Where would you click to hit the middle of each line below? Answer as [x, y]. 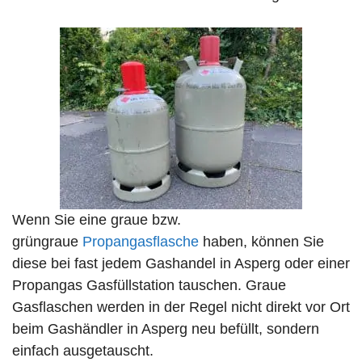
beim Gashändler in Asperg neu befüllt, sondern [166, 329]
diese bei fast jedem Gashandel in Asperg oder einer [181, 264]
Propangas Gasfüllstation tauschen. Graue [149, 286]
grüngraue [47, 242]
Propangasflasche [141, 242]
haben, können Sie [261, 242]
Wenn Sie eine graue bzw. [97, 220]
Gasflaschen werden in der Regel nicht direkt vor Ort [181, 307]
